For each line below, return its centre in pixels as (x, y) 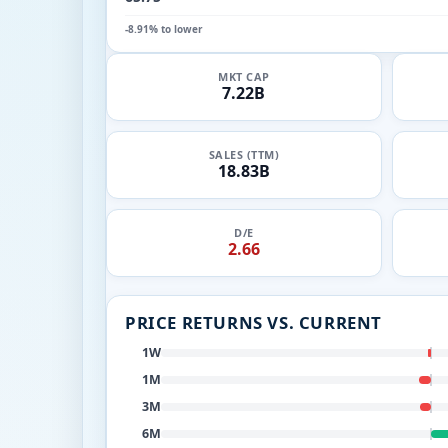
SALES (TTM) (243, 154)
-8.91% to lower (164, 28)
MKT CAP (244, 76)
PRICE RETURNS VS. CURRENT (253, 322)
